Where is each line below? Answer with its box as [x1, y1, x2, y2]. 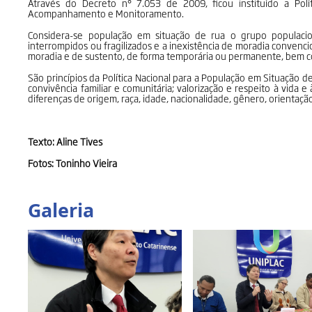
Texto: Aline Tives [28, 134, 103, 148]
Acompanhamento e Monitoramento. [28, 6, 185, 20]
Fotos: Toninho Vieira [28, 155, 118, 170]
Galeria [28, 196, 95, 223]
